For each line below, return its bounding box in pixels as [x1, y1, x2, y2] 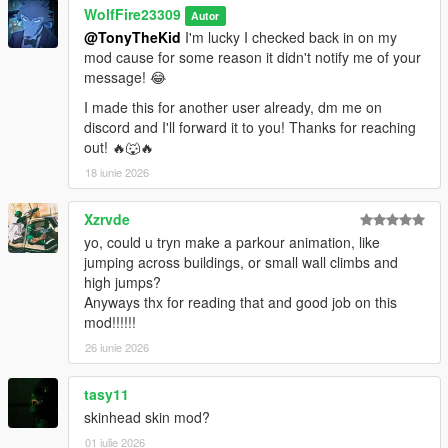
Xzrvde [84, 208, 130, 229]
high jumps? [84, 271, 161, 292]
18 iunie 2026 [85, 163, 149, 180]
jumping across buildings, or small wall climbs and [84, 251, 398, 272]
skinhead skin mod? [84, 406, 210, 427]
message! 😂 [84, 66, 166, 87]
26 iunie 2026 [85, 338, 149, 355]
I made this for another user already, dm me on [84, 96, 382, 117]
